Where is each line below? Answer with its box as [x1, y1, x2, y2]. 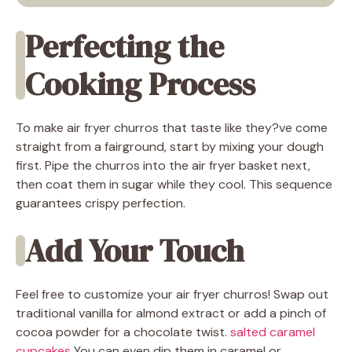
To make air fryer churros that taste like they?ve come [16, 119, 328, 136]
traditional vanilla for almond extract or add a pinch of [16, 304, 326, 321]
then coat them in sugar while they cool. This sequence [16, 175, 332, 192]
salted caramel [230, 323, 315, 340]
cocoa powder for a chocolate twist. [16, 323, 230, 340]
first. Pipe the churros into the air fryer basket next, [16, 156, 310, 174]
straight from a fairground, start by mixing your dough [16, 137, 324, 155]
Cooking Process [25, 62, 255, 105]
